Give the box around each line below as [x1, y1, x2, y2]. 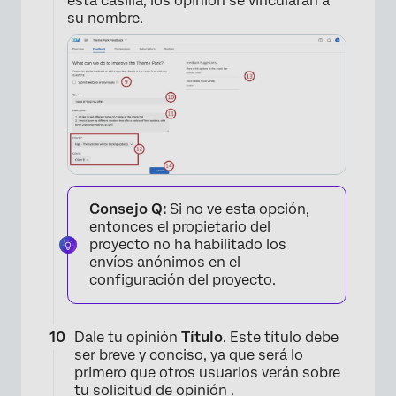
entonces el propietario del [89, 218, 270, 235]
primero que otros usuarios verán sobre [74, 364, 340, 381]
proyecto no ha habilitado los [89, 236, 286, 253]
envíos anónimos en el [89, 254, 240, 270]
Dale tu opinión [74, 329, 181, 346]
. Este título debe [223, 329, 339, 346]
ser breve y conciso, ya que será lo [74, 346, 303, 363]
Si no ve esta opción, [166, 201, 309, 217]
